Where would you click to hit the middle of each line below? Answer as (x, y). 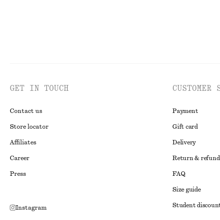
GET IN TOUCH (39, 88)
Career (20, 158)
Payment (185, 111)
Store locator (29, 127)
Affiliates (23, 142)
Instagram (31, 207)
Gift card (185, 127)
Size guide (187, 190)
